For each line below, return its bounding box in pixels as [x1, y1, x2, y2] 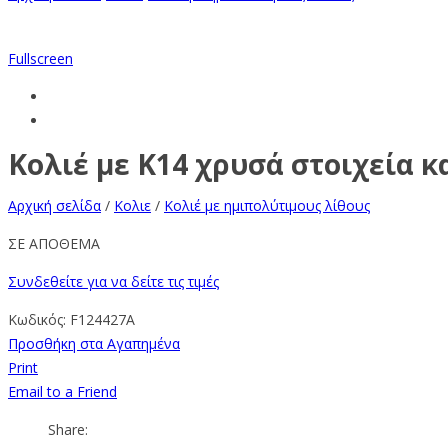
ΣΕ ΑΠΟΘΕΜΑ [8, 234, 100, 254]
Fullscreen [8, 48, 73, 68]
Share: [48, 420, 88, 440]
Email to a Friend [8, 382, 117, 402]
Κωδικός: [8, 310, 70, 330]
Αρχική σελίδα [8, 196, 101, 216]
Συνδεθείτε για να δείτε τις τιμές [8, 272, 219, 292]
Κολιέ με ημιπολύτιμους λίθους [164, 196, 370, 216]
